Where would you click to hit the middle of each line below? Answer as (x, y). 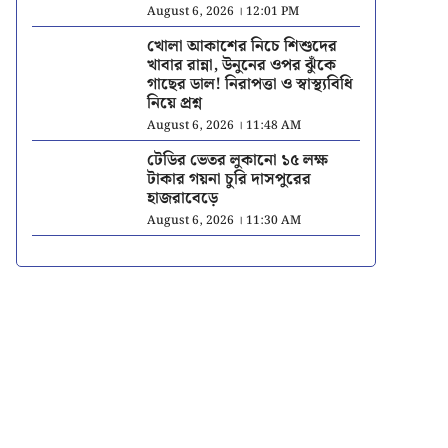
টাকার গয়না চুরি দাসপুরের (228, 180)
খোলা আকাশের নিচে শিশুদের (241, 47)
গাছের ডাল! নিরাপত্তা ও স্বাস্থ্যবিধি (249, 85)
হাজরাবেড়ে (182, 199)
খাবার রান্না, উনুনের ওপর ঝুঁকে (241, 66)
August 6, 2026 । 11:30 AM (223, 221)
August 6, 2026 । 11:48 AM (223, 126)
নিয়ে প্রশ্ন (174, 104)
